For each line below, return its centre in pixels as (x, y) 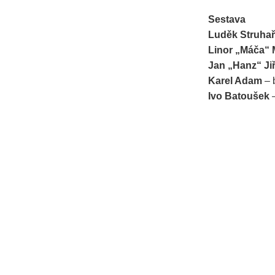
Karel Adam (235, 81)
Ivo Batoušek (239, 96)
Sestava (227, 20)
